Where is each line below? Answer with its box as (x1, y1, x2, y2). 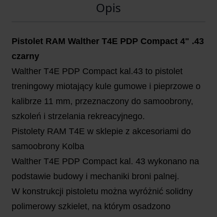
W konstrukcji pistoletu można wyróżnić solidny (12, 186, 193, 197)
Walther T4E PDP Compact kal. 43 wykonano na (12, 156, 199, 167)
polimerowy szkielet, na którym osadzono (12, 201, 170, 212)
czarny (12, 51, 39, 62)
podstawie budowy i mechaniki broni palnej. (12, 171, 179, 182)
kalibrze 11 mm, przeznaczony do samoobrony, (12, 96, 193, 107)
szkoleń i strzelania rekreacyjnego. (12, 111, 145, 122)
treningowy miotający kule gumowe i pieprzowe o (12, 81, 201, 92)
